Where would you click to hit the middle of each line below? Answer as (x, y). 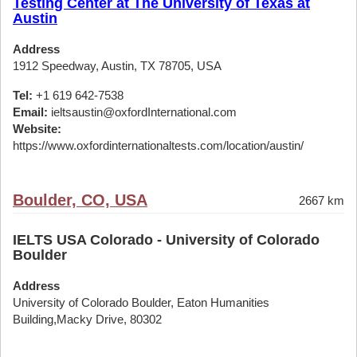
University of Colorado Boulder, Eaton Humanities (141, 302)
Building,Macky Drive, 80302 (87, 319)
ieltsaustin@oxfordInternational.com (142, 112)
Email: (30, 112)
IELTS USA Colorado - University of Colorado (166, 240)
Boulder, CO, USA (80, 200)
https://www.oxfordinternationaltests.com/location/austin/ (158, 145)
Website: (37, 129)
